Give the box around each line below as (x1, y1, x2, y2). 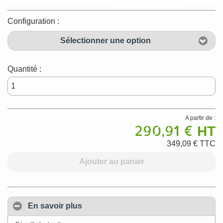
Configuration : (7, 17, 59, 26)
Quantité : (7, 64, 41, 73)
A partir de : (185, 114, 216, 121)
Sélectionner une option (60, 36, 151, 45)
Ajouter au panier (79, 157, 144, 166)
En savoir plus (28, 202, 82, 211)
